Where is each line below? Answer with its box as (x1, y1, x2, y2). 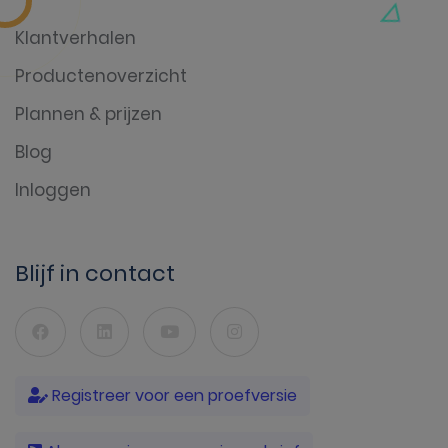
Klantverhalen (15, 25, 136, 50)
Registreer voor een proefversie (48, 383, 297, 407)
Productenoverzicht (15, 63, 187, 88)
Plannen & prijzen (15, 101, 162, 126)
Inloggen (15, 177, 91, 202)
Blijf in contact (15, 257, 175, 289)
